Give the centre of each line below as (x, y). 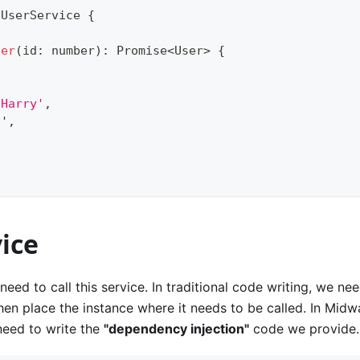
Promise (142, 50)
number (73, 50)
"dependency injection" (176, 328)
